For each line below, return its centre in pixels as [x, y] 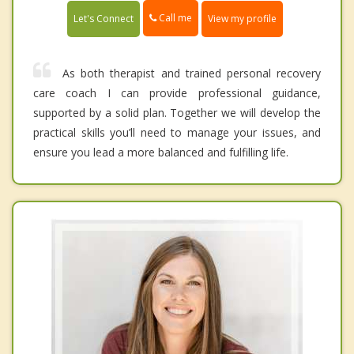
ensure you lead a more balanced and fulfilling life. [161, 152]
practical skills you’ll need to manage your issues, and [177, 132]
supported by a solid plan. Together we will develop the [177, 112]
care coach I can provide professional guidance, [177, 92]
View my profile [242, 18]
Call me [174, 18]
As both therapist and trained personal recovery [192, 73]
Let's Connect [104, 18]
